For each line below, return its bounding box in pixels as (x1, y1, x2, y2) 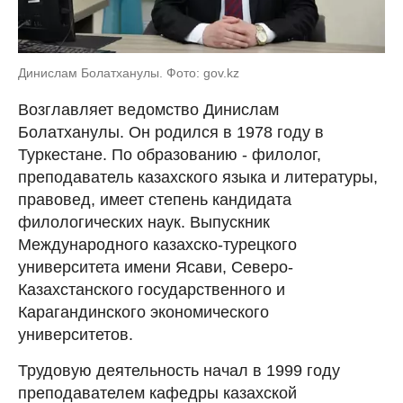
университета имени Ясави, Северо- (18, 258, 293, 277)
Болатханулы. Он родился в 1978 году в (18, 123, 324, 142)
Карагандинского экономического (18, 303, 269, 322)
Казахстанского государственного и (18, 281, 285, 300)
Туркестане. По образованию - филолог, (18, 146, 321, 165)
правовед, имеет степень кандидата (18, 191, 291, 210)
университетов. (18, 326, 133, 345)
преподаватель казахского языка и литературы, (18, 168, 378, 187)
